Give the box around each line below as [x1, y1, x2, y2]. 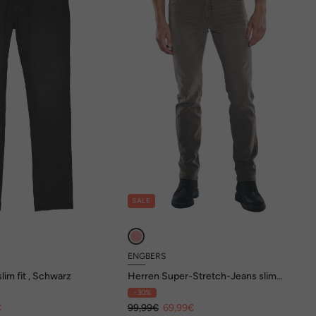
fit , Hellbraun [128, 281, 187, 293]
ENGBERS [128, 251, 166, 262]
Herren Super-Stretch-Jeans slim [128, 270, 277, 283]
